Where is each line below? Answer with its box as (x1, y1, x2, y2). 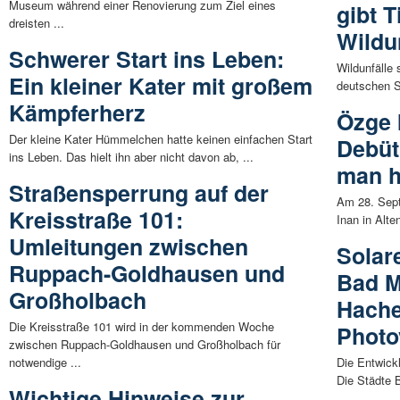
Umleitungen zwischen (9, 230, 248, 263)
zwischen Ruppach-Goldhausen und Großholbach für (9, 336, 280, 354)
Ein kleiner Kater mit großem (9, 70, 312, 103)
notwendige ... (9, 354, 81, 371)
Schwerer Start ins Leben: (9, 43, 284, 76)
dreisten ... (9, 14, 64, 32)
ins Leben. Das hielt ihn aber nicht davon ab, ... (9, 148, 254, 166)
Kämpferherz (9, 96, 146, 129)
